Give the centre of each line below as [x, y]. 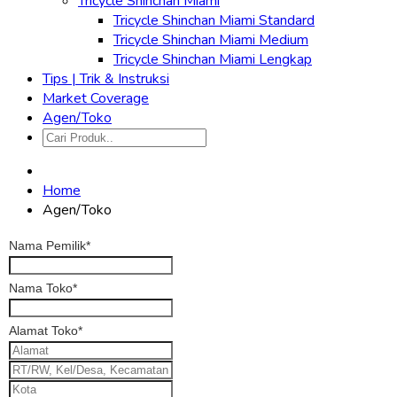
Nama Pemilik [47, 245]
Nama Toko [41, 288]
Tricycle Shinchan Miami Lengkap [213, 59]
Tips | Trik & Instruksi [106, 79]
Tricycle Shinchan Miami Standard [214, 20]
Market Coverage [96, 98]
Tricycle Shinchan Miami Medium [211, 40]
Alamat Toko [43, 331]
